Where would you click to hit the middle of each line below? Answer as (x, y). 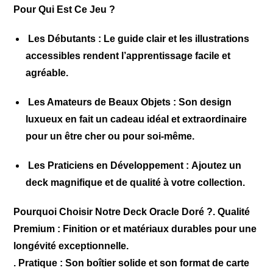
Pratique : (41, 263)
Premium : (37, 229)
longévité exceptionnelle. (71, 246)
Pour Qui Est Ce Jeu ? (65, 9)
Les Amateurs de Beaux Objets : (101, 102)
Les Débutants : (64, 39)
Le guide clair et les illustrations (175, 39)
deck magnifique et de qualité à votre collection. (136, 183)
